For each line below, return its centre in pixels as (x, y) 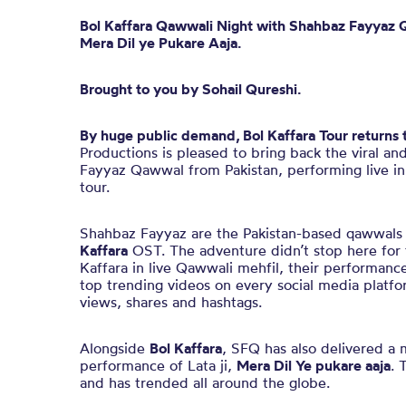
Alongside (115, 348)
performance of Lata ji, (158, 365)
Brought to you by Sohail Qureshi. (190, 89)
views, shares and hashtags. (171, 302)
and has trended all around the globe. (205, 382)
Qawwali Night (203, 25)
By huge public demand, (160, 135)
